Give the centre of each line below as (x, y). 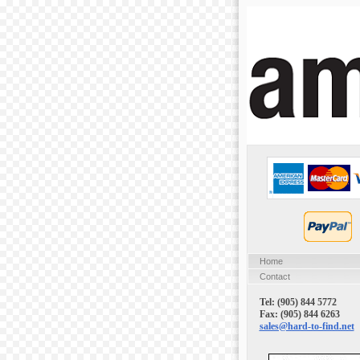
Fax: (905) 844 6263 (299, 315)
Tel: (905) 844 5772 (298, 303)
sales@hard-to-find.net (307, 327)
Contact (274, 277)
